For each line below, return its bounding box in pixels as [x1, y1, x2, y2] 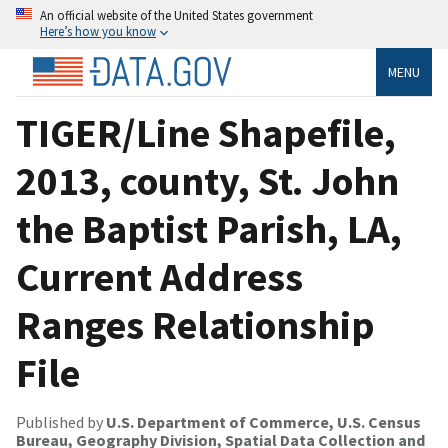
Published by [16, 411, 106, 432]
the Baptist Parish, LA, [16, 203, 402, 254]
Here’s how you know [40, 23, 156, 39]
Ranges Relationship [16, 299, 375, 350]
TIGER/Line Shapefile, [16, 107, 396, 158]
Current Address [16, 251, 303, 302]
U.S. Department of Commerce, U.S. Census [106, 411, 421, 432]
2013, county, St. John [16, 155, 399, 206]
